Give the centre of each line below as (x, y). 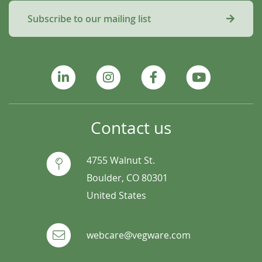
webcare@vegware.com (138, 235)
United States (116, 196)
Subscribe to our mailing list (89, 18)
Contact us (131, 128)
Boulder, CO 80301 (127, 178)
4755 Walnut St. (120, 161)
